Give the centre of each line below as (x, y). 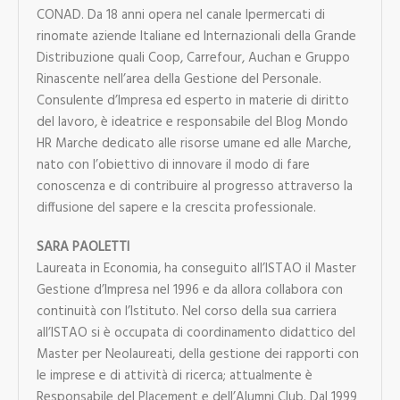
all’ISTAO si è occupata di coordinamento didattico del (196, 333)
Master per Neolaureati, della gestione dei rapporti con (197, 354)
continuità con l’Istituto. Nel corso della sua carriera (186, 311)
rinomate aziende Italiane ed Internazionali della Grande (196, 36)
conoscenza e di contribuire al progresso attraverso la (194, 186)
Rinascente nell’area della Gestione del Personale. (179, 79)
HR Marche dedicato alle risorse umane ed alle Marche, (193, 143)
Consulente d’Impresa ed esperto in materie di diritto (192, 100)
